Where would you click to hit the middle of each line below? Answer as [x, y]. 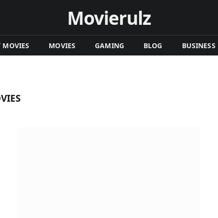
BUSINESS [199, 45]
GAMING [109, 45]
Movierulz [109, 18]
